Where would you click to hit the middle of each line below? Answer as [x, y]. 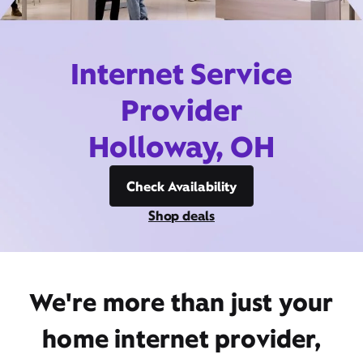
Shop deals [181, 216]
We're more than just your [181, 302]
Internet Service [181, 74]
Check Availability [181, 186]
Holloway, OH [181, 147]
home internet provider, [181, 339]
